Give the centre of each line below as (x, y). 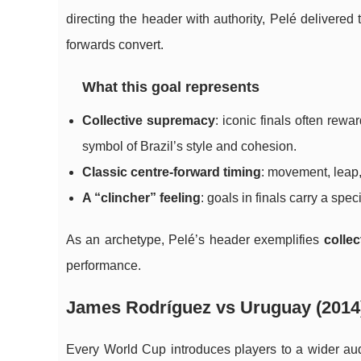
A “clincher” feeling (141, 198)
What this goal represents (171, 87)
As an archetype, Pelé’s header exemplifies (195, 240)
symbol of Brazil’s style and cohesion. (189, 146)
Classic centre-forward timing (172, 172)
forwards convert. (115, 45)
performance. (104, 266)
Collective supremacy (149, 120)
